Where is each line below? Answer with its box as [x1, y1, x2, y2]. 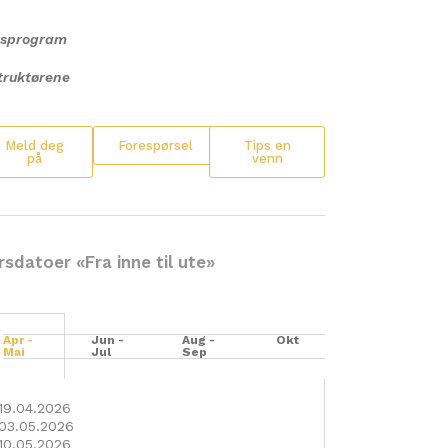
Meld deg [5, 138, 65, 153]
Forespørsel [117, 138, 193, 153]
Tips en [243, 138, 291, 153]
